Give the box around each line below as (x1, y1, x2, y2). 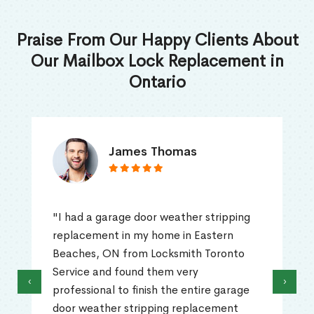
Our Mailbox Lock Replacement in (30, 50, 284, 72)
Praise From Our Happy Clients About (15, 29, 299, 51)
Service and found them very (53, 264, 198, 280)
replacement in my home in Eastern (53, 228, 233, 243)
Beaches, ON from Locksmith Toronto (53, 246, 245, 261)
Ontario (128, 71, 186, 93)
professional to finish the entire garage (53, 282, 250, 298)
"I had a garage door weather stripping (53, 210, 250, 225)
